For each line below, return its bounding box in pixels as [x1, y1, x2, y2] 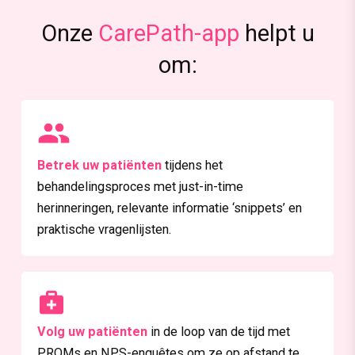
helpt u [239, 20, 315, 48]
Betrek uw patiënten [36, 157, 165, 173]
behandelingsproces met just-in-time [36, 178, 243, 194]
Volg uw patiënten [36, 324, 151, 340]
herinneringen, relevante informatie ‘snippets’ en [36, 200, 302, 216]
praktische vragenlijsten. [36, 221, 171, 237]
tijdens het [164, 157, 223, 173]
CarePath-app [97, 20, 239, 48]
